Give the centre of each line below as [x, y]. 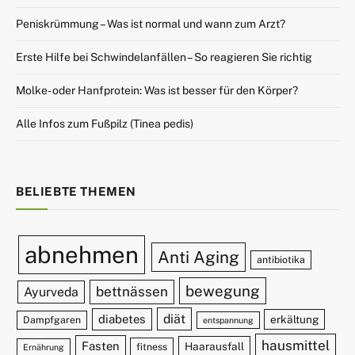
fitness [152, 347]
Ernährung [44, 347]
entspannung [228, 321]
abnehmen [81, 255]
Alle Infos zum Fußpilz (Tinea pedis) [105, 124]
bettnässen [132, 292]
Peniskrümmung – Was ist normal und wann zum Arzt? [151, 24]
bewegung [223, 291]
